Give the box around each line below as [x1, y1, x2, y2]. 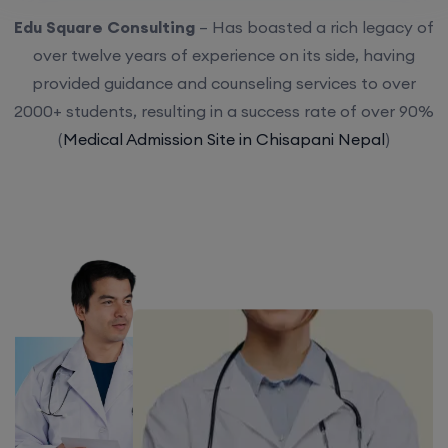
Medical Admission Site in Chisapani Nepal [63, 129, 385, 149]
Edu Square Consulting [14, 17, 195, 37]
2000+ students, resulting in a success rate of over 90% [14, 101, 434, 121]
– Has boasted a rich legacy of [195, 17, 434, 37]
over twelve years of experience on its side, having [33, 45, 415, 65]
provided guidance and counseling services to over [32, 73, 416, 93]
